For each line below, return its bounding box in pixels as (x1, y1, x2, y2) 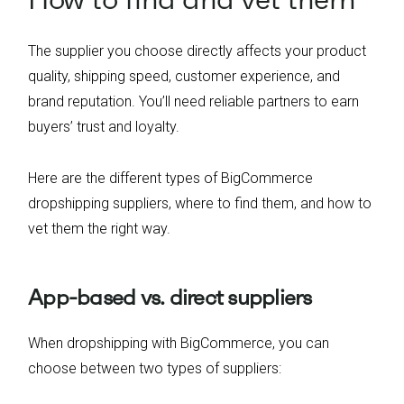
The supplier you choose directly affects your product (28, 42, 366, 60)
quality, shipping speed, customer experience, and (28, 68, 340, 86)
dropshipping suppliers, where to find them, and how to (28, 195, 372, 213)
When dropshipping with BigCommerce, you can (28, 334, 329, 352)
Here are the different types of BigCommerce (28, 170, 313, 188)
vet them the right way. (28, 220, 170, 238)
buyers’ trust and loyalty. (28, 118, 183, 136)
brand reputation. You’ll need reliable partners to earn (28, 93, 359, 111)
